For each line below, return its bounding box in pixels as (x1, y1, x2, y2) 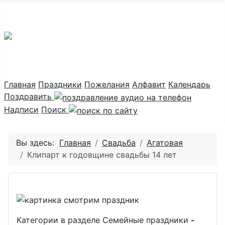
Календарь (168, 79, 210, 90)
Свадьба (102, 137, 136, 148)
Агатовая (147, 137, 183, 148)
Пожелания (84, 79, 130, 90)
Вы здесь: (16, 137, 59, 148)
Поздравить (4, 91, 54, 102)
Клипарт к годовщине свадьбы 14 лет (27, 149, 177, 160)
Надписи (4, 104, 39, 115)
